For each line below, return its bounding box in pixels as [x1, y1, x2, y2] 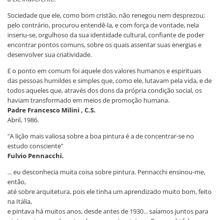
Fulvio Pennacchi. [7, 151, 64, 160]
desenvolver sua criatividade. [7, 50, 92, 59]
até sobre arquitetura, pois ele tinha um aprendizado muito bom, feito [7, 187, 212, 196]
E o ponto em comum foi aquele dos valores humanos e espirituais [7, 66, 201, 75]
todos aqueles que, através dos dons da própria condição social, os [7, 85, 202, 95]
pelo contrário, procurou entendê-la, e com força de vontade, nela [7, 20, 199, 29]
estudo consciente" [7, 141, 63, 150]
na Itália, [7, 196, 32, 206]
